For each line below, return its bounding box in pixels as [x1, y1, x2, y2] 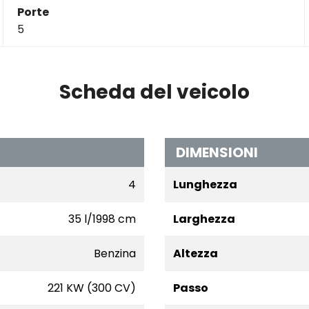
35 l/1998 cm [68, 211, 136, 227]
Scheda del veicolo [59, 79, 250, 106]
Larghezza [173, 211, 235, 227]
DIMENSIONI [176, 143, 258, 162]
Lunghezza [173, 177, 237, 192]
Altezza [173, 246, 218, 261]
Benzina [94, 246, 136, 261]
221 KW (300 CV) [48, 280, 136, 296]
